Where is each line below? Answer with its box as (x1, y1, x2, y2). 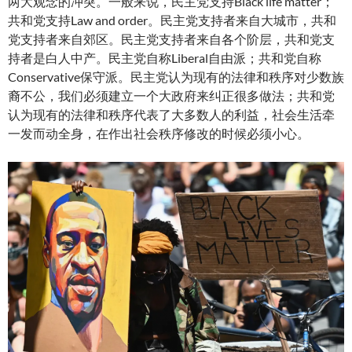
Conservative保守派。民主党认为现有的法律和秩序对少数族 (8, 68, 344, 84)
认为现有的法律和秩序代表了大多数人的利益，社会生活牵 (8, 106, 335, 122)
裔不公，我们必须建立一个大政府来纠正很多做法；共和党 (8, 87, 335, 103)
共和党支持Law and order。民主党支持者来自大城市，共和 (8, 12, 336, 27)
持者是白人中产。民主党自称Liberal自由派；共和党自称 (8, 49, 321, 65)
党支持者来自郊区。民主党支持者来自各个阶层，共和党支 (8, 31, 335, 46)
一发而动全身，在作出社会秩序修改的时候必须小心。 (8, 125, 310, 141)
